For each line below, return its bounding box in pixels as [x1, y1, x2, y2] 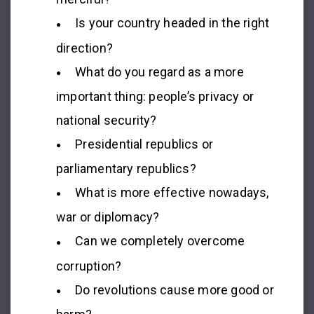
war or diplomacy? [56, 210, 160, 225]
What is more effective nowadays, [75, 185, 269, 200]
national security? [56, 112, 157, 128]
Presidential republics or [75, 136, 214, 151]
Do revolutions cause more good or [75, 282, 274, 297]
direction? [56, 40, 113, 55]
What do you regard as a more [75, 64, 244, 79]
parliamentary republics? [56, 161, 196, 176]
